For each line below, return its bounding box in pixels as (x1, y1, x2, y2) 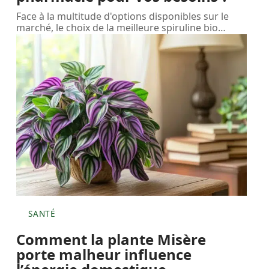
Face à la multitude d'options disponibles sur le (16, 10, 229, 23)
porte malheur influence (16, 244, 192, 264)
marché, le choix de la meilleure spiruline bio (16, 21, 219, 35)
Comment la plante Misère (16, 229, 207, 249)
